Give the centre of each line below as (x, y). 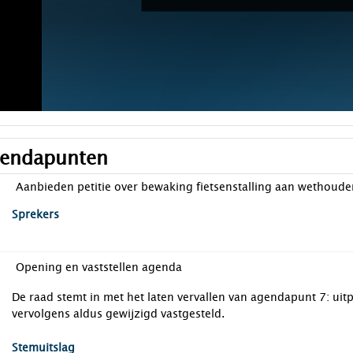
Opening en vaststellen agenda (99, 268)
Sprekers (35, 215)
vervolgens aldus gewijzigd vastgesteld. (118, 314)
